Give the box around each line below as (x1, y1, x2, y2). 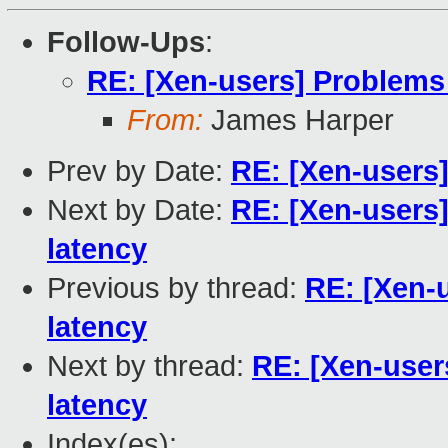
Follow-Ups (47, 26, 205, 59)
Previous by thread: (47, 272, 305, 305)
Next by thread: (47, 350, 252, 383)
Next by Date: (47, 194, 231, 227)
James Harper (203, 104, 394, 137)
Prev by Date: (47, 155, 231, 188)
